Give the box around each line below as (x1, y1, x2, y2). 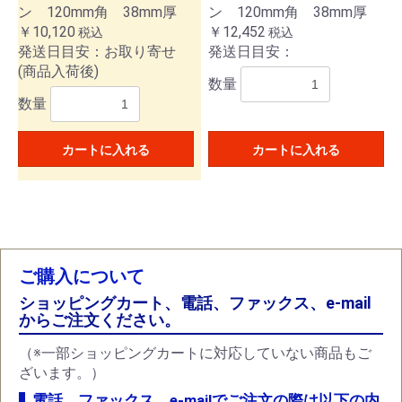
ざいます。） (19, 364, 105, 381)
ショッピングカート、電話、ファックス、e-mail (19, 294, 371, 312)
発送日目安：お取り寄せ (18, 43, 176, 60)
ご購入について (19, 267, 144, 287)
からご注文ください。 (19, 311, 180, 329)
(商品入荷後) (18, 63, 99, 80)
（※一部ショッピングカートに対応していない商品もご (19, 345, 371, 362)
